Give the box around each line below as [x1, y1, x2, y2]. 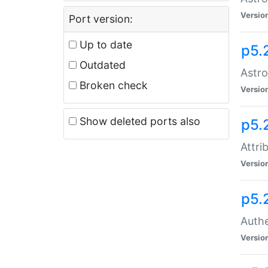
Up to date [77, 38, 132, 51]
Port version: [69, 12, 133, 25]
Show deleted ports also [77, 114, 200, 127]
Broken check [77, 78, 148, 92]
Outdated [77, 58, 126, 71]
